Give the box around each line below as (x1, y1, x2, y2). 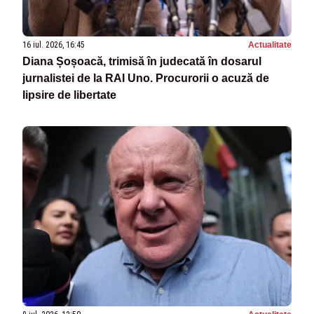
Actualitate (248, 40, 292, 50)
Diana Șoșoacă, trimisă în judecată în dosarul (22, 55, 261, 68)
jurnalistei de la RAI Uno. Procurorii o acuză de (22, 72, 269, 85)
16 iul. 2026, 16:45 (22, 40, 85, 50)
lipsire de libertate (22, 89, 116, 102)
